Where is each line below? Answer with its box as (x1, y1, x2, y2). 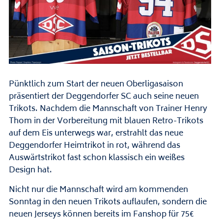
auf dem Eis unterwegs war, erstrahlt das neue (8, 126, 183, 140)
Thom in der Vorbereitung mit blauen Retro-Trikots (8, 114, 203, 128)
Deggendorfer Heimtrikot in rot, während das (8, 138, 180, 153)
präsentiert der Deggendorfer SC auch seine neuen (8, 89, 199, 104)
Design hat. (8, 163, 52, 177)
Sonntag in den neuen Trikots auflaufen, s (8, 195, 166, 209)
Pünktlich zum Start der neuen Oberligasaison (8, 77, 183, 91)
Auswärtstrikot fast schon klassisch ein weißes (8, 151, 185, 165)
